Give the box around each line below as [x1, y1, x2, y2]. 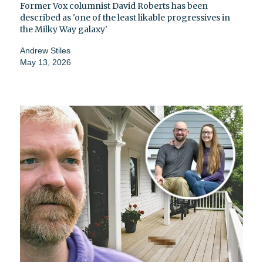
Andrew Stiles [20, 46, 70, 56]
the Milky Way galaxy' [20, 24, 107, 35]
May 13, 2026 [20, 58, 71, 68]
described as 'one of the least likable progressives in [20, 12, 230, 23]
